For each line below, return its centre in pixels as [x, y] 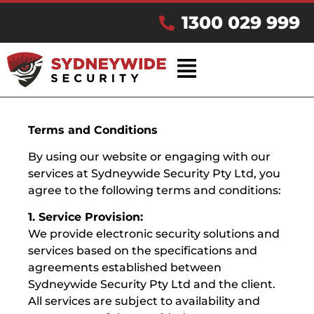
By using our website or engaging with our [149, 157]
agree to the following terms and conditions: [155, 191]
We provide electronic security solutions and [154, 234]
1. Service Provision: [86, 217]
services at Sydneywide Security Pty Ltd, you [154, 174]
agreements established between [125, 268]
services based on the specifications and [143, 251]
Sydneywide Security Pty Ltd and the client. [152, 285]
